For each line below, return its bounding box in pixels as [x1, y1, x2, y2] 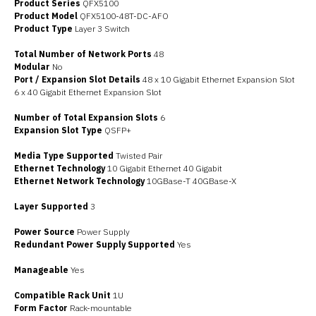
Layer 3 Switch [73, 23, 130, 34]
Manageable [14, 265, 68, 275]
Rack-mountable [68, 303, 132, 313]
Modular [14, 61, 50, 72]
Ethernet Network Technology [14, 176, 145, 186]
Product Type [14, 23, 73, 34]
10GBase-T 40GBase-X [145, 176, 236, 186]
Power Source [14, 226, 75, 237]
